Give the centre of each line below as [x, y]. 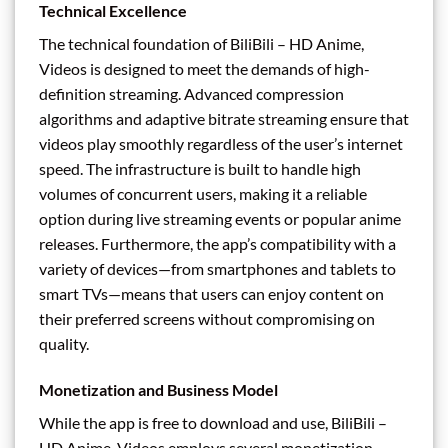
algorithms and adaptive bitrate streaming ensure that [224, 118]
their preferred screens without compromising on [207, 318]
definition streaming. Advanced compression [191, 93]
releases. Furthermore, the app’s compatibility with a [217, 243]
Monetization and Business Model [158, 389]
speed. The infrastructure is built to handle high [200, 168]
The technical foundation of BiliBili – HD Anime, [201, 43]
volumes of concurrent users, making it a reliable [203, 193]
